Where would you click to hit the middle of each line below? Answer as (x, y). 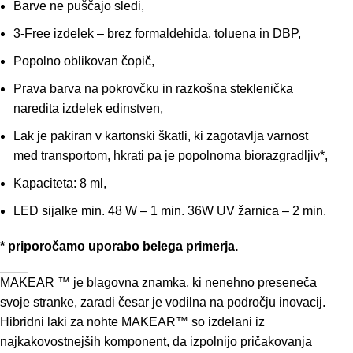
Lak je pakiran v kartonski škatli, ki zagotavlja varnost (161, 136)
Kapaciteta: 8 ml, (60, 184)
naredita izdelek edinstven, (89, 109)
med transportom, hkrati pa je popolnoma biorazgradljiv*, (171, 156)
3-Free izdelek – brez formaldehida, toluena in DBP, (158, 34)
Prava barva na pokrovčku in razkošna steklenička (154, 89)
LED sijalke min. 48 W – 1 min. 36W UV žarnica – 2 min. (170, 211)
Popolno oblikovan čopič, (84, 61)
